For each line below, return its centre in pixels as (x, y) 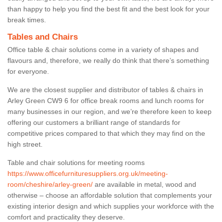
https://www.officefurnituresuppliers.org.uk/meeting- (88, 173)
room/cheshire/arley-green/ (50, 184)
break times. (27, 20)
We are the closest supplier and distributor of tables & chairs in (105, 89)
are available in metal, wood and (144, 184)
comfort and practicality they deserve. (66, 217)
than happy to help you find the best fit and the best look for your (109, 9)
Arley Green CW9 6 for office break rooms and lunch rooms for (106, 100)
